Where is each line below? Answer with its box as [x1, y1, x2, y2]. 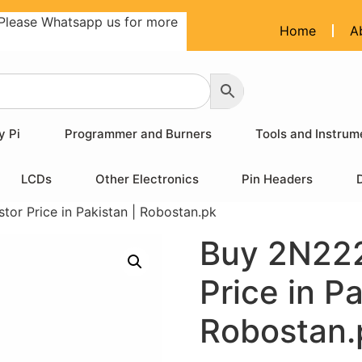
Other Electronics [95, 171, 199, 187]
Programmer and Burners [64, 126, 212, 141]
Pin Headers [242, 171, 314, 187]
